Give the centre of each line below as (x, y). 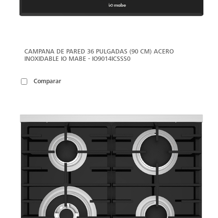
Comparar (47, 81)
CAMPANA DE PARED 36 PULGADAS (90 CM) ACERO (99, 51)
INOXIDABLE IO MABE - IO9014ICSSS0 (77, 58)
